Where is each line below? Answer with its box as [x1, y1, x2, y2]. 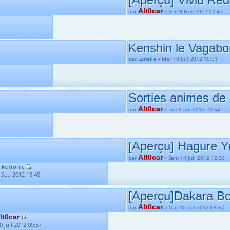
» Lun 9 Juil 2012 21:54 [163, 106, 220, 113]
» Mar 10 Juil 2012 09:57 [163, 204, 224, 211]
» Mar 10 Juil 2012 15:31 [156, 55, 218, 62]
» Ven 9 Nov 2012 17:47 [163, 8, 223, 15]
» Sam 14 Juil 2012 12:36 [163, 154, 225, 161]
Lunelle [138, 55, 156, 62]
